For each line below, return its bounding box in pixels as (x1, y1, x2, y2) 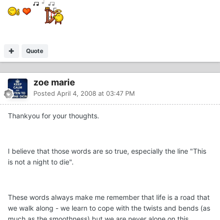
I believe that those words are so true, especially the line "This (8, 146, 206, 155)
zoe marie (33, 77, 75, 87)
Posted (33, 89, 57, 97)
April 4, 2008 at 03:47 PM (57, 89, 135, 97)
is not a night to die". (8, 157, 74, 166)
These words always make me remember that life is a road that (8, 192, 210, 201)
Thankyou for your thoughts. (8, 111, 99, 120)
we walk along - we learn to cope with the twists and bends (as (8, 203, 210, 212)
